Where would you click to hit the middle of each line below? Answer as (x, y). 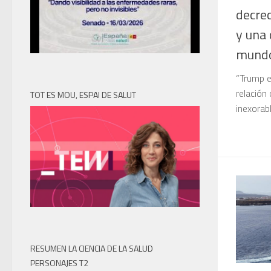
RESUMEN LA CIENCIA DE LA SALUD (92, 249)
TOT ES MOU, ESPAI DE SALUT (83, 94)
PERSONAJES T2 (59, 263)
